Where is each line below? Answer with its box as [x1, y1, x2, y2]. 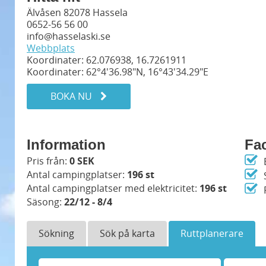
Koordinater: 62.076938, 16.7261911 [27, 53, 186, 66]
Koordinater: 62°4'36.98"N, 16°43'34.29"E [27, 65, 208, 78]
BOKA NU [50, 90, 94, 103]
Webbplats [27, 42, 75, 55]
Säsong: [27, 195, 64, 208]
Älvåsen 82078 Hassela [27, 6, 128, 19]
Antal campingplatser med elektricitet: [27, 182, 199, 195]
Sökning [39, 227, 74, 240]
